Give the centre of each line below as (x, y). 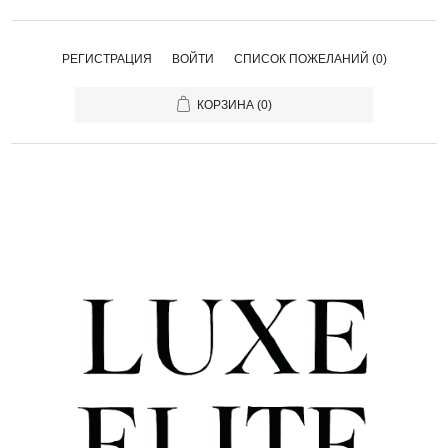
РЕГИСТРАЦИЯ (106, 59)
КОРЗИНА (225, 105)
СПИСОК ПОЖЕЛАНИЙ (301, 59)
